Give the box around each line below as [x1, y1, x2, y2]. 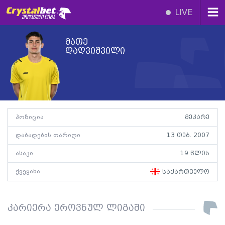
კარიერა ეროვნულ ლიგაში [8, 204, 145, 213]
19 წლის [180, 150, 209, 157]
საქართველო [160, 169, 209, 175]
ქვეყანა [16, 168, 40, 175]
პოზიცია [16, 114, 44, 121]
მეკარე [185, 114, 209, 121]
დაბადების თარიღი [16, 132, 80, 139]
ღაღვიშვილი [65, 47, 125, 56]
